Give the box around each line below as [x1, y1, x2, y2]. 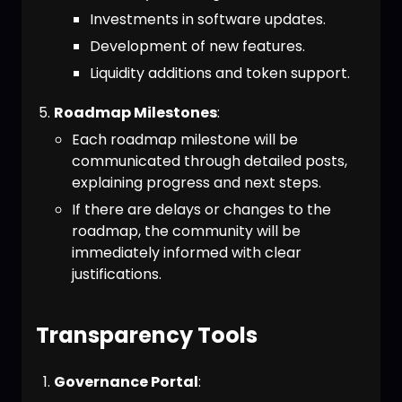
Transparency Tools [36, 320, 258, 350]
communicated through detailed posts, [72, 151, 347, 171]
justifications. [72, 264, 162, 284]
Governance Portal [54, 371, 198, 392]
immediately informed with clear [72, 242, 301, 263]
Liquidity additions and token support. [90, 63, 350, 83]
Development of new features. [90, 36, 305, 57]
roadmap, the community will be [72, 221, 301, 241]
